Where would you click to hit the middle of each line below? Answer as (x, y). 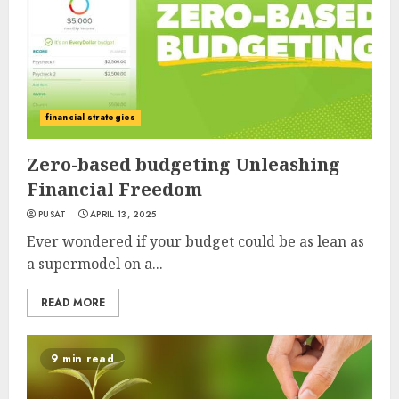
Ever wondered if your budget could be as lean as (195, 241)
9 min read (82, 359)
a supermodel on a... (95, 264)
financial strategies (90, 117)
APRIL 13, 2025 (123, 214)
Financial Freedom (114, 189)
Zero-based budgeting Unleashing (183, 164)
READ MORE (73, 303)
